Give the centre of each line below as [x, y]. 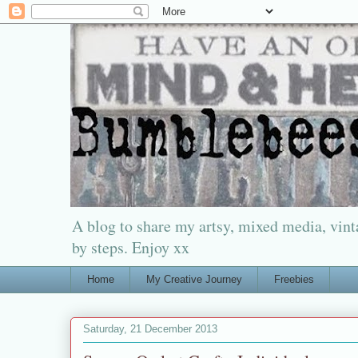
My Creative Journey [194, 279]
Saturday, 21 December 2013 [150, 329]
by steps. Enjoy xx [131, 247]
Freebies [294, 279]
